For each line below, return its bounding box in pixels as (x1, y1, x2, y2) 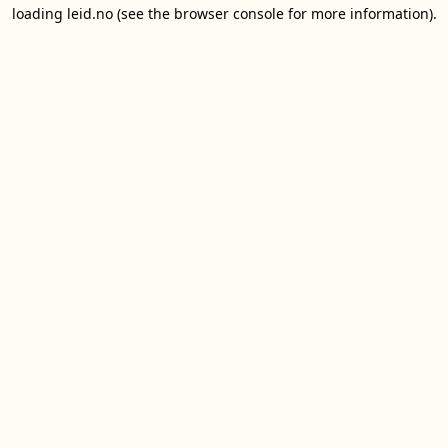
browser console (173, 4, 284, 23)
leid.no (66, 4, 113, 23)
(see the (112, 4, 170, 23)
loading (11, 4, 67, 23)
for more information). (283, 4, 437, 23)
